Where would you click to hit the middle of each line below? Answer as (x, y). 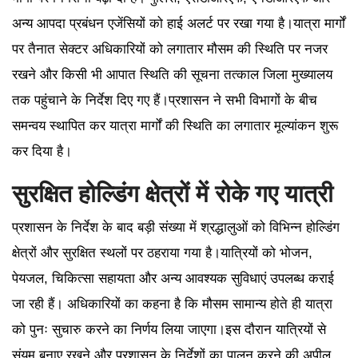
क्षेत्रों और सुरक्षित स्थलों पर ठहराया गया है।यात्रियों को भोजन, (162, 253)
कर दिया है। (42, 151)
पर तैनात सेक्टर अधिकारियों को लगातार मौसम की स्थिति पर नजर (170, 49)
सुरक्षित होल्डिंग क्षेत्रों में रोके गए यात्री (173, 193)
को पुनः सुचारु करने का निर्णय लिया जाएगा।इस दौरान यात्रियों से (169, 329)
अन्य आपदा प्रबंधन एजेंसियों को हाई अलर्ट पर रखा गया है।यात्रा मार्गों (179, 23)
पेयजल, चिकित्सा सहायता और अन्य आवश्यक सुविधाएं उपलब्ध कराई (173, 278)
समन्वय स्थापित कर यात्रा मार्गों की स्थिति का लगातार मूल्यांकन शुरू (175, 125)
